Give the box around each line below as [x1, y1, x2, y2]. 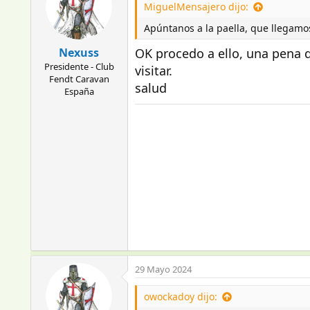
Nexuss [59, 45, 100, 60]
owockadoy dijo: [143, 290, 217, 303]
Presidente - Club [44, 60, 114, 73]
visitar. [134, 62, 172, 79]
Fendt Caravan [48, 73, 109, 85]
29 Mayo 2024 [134, 263, 192, 275]
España [64, 85, 94, 98]
